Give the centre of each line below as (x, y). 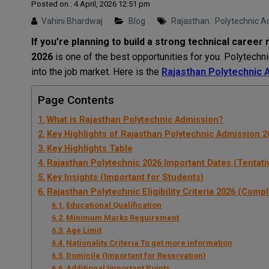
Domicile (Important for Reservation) (136, 255)
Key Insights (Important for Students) (125, 177)
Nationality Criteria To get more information (150, 243)
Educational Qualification (114, 205)
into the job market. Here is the (96, 71)
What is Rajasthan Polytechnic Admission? (135, 119)
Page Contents (76, 100)
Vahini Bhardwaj (72, 21)
